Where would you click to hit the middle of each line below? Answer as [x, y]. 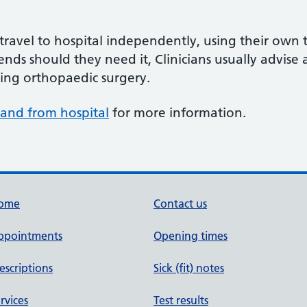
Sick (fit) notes [189, 268]
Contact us [180, 204]
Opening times [191, 236]
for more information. [177, 113]
